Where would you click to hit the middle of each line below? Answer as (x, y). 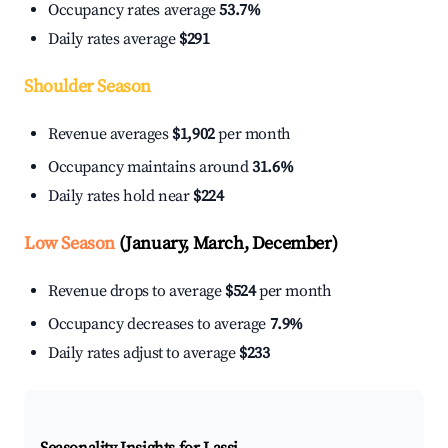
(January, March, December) (226, 244)
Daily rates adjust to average (143, 353)
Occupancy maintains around (150, 167)
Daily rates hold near (121, 196)
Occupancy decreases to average (159, 324)
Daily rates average (113, 39)
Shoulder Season (87, 87)
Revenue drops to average (136, 291)
